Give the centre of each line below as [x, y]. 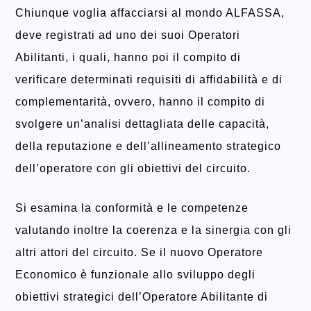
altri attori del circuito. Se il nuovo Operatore [139, 253]
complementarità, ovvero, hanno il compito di [140, 102]
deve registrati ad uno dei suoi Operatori [128, 35]
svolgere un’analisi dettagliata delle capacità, [142, 124]
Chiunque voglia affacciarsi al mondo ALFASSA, [150, 13]
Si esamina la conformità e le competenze [132, 208]
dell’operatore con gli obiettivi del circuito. [133, 169]
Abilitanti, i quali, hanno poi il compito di [128, 58]
